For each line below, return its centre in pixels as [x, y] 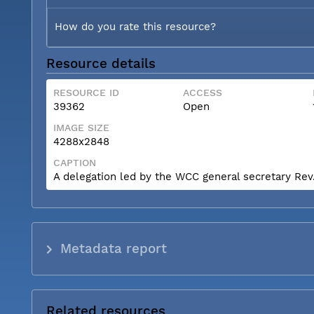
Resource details [101, 63]
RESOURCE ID [86, 92]
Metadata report [114, 248]
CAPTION [75, 162]
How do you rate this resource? [135, 26]
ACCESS [203, 92]
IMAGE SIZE [81, 127]
